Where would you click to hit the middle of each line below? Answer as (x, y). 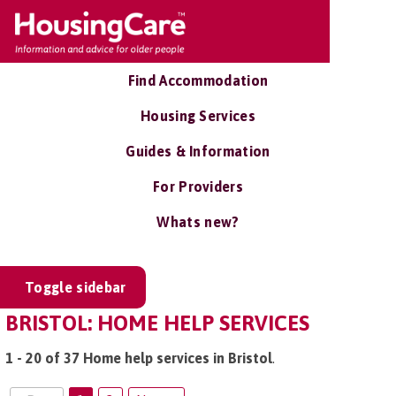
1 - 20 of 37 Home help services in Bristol (139, 358)
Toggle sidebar (76, 287)
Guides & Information (198, 151)
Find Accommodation (198, 80)
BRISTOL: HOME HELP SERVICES (157, 323)
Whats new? (198, 222)
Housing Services (198, 116)
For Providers (198, 187)
